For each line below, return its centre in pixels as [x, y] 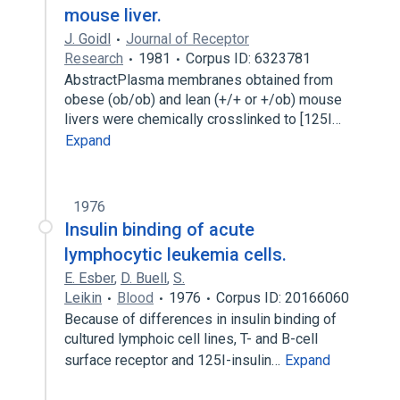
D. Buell [144, 278]
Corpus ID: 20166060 [283, 298]
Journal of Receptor [187, 39]
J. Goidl [87, 39]
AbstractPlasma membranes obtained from [199, 80]
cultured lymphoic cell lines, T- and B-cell [191, 339]
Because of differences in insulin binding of [200, 319]
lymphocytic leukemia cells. [175, 254]
